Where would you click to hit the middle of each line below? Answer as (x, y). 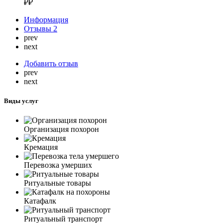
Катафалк (40, 201)
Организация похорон (61, 129)
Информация (46, 19)
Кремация (41, 147)
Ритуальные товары (57, 183)
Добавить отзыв (51, 63)
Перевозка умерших (58, 165)
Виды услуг (21, 101)
